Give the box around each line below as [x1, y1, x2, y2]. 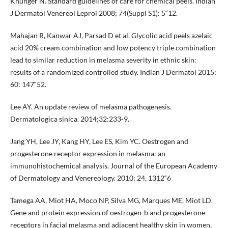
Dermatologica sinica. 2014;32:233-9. [10, 114, 129, 123]
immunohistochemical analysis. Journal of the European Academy [10, 161, 217, 170]
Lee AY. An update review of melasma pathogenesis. [10, 102, 172, 111]
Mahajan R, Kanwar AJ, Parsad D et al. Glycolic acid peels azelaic [10, 31, 213, 40]
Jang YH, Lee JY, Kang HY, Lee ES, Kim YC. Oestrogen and [10, 136, 188, 146]
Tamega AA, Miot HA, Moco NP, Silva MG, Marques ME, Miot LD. [10, 195, 213, 205]
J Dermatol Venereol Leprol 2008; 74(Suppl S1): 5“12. [10, 8, 178, 17]
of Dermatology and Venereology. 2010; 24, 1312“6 [10, 173, 171, 182]
